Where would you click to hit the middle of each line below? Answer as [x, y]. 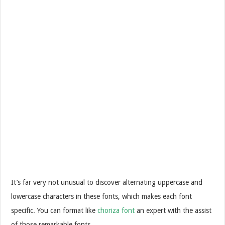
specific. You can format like [54, 210]
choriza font [116, 210]
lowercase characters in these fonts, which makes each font [102, 196]
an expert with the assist [173, 210]
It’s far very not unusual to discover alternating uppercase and [107, 182]
